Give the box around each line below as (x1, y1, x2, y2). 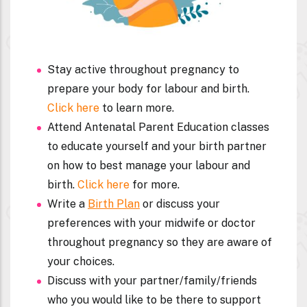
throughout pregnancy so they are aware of (47, 252, 272, 266)
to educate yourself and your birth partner (47, 156, 267, 170)
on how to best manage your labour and (47, 175, 250, 189)
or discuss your (140, 214, 220, 228)
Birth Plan (88, 214, 140, 228)
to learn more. (99, 118, 174, 132)
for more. (130, 195, 180, 208)
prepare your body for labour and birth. (47, 99, 249, 112)
